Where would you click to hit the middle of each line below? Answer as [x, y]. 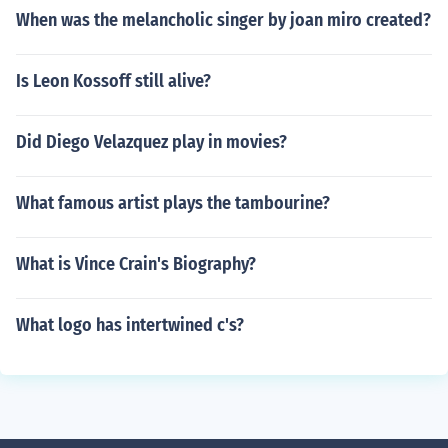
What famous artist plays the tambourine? [173, 203]
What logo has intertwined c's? [130, 325]
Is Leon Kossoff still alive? [113, 81]
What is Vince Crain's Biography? [136, 264]
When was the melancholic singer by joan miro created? [223, 20]
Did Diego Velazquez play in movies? [151, 142]
